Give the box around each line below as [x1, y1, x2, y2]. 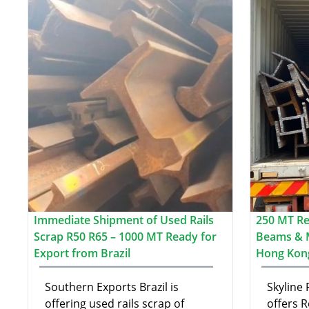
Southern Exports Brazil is [45, 279, 179, 295]
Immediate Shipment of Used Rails [34, 212, 214, 228]
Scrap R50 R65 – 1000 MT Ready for [34, 228, 217, 244]
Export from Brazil [34, 245, 130, 261]
